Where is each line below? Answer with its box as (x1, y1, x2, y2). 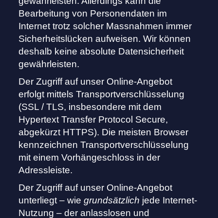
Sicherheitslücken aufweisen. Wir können (18, 34, 191, 44)
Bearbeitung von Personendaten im (18, 8, 167, 19)
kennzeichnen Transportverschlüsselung (18, 140, 189, 150)
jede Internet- (142, 195, 198, 206)
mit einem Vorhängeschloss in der (18, 152, 161, 163)
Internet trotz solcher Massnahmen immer (18, 21, 192, 32)
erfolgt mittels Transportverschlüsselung (18, 89, 185, 100)
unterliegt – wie (18, 195, 82, 206)
